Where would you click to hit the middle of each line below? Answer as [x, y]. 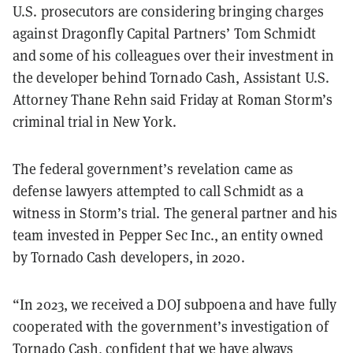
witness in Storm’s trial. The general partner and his [175, 213]
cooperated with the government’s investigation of [171, 326]
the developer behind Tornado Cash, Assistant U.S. [171, 77]
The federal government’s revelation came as [153, 169]
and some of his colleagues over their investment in [174, 55]
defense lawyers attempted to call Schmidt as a [158, 191]
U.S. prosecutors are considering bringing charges [168, 11]
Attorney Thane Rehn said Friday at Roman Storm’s [173, 99]
